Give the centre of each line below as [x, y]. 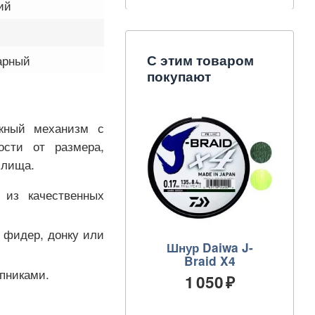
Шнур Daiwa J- [210, 247]
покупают [179, 77]
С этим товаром [200, 60]
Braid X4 [210, 261]
